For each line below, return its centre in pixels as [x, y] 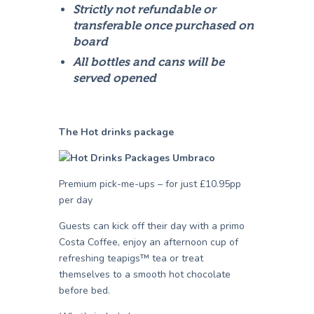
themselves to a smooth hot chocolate [145, 275]
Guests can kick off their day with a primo [152, 226]
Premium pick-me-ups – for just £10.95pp [150, 184]
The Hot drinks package [116, 132]
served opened [115, 78]
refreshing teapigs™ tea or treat [131, 259]
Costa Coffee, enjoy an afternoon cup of [149, 243]
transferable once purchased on [164, 26]
